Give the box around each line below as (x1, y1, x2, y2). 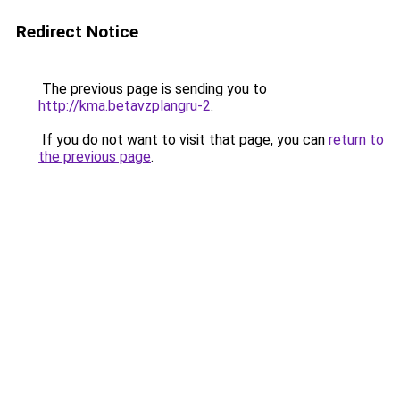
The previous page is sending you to (38, 80, 267, 97)
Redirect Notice (16, 21, 138, 42)
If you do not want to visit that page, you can (38, 131, 329, 148)
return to (329, 131, 384, 148)
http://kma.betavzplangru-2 (38, 97, 211, 114)
